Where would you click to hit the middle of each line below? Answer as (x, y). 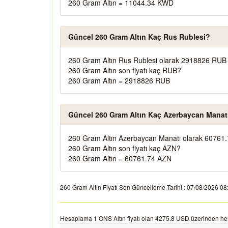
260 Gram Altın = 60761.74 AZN (120, 158)
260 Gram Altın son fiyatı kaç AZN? (124, 148)
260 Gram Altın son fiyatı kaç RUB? (125, 70)
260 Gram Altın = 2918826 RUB (119, 80)
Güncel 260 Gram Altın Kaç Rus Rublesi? (139, 37)
